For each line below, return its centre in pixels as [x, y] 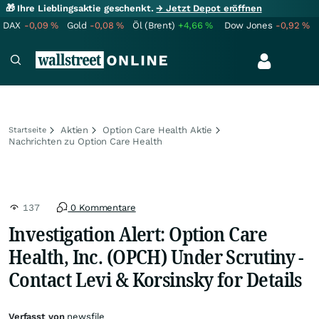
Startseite [27, 130]
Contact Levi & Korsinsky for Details [155, 279]
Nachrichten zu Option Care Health [85, 141]
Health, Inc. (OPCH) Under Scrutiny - [156, 256]
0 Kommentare [102, 208]
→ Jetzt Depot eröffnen [209, 8]
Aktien [75, 130]
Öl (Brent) [154, 25]
